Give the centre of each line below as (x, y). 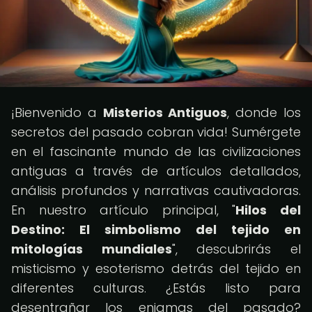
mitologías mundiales (92, 249)
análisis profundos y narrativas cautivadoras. (156, 190)
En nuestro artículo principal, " (124, 210)
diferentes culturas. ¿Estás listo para (156, 288)
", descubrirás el (236, 249)
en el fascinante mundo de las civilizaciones (156, 151)
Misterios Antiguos (165, 112)
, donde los (264, 112)
